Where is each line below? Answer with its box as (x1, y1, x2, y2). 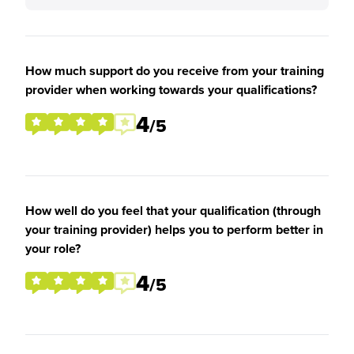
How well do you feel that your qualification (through (25, 201, 321, 220)
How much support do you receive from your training (25, 62, 324, 80)
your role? (25, 239, 81, 258)
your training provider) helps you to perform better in (25, 220, 323, 239)
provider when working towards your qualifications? (25, 81, 317, 99)
